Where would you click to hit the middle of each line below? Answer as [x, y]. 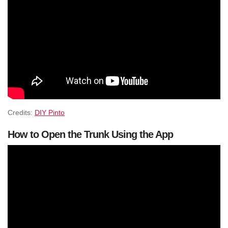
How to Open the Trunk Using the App [90, 134]
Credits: [21, 113]
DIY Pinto [50, 113]
